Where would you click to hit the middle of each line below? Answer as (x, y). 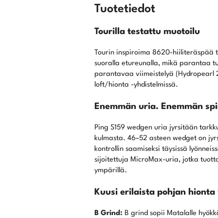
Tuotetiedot (125, 9)
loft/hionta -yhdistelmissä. (136, 85)
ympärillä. (110, 171)
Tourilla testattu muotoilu (147, 32)
